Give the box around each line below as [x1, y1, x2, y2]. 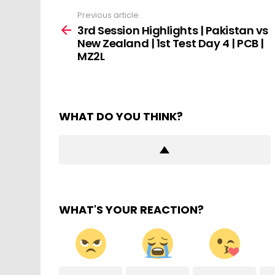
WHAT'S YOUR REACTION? [59, 202, 204, 218]
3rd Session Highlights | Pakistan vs [77, 23, 268, 39]
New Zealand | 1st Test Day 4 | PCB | [77, 36, 264, 52]
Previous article [77, 9, 139, 21]
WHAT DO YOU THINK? [59, 109, 183, 125]
